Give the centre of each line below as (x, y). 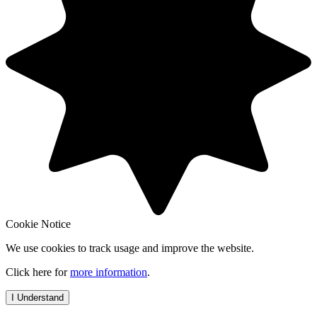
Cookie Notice (38, 224)
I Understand (38, 297)
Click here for (38, 272)
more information (109, 272)
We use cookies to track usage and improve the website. (130, 248)
